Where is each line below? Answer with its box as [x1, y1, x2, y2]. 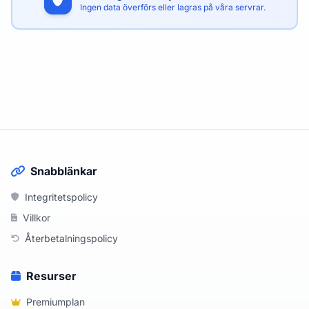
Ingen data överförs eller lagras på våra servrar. [79, 2, 266, 12]
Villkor [23, 212, 50, 223]
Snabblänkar [30, 164, 97, 178]
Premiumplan [26, 296, 85, 308]
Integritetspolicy [25, 191, 98, 203]
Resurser [26, 269, 77, 283]
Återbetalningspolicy [25, 232, 118, 244]
